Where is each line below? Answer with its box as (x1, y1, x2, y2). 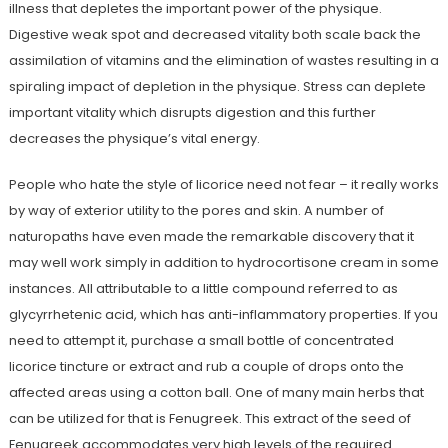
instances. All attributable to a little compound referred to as (8, 279, 398, 299)
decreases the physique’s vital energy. (8, 129, 260, 149)
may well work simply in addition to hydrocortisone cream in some (8, 253, 439, 273)
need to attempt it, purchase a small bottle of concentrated (8, 331, 394, 351)
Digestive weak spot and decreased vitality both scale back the (8, 25, 421, 45)
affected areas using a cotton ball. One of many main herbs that (8, 383, 424, 403)
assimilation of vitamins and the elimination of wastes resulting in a (8, 51, 439, 71)
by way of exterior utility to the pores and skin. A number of (8, 201, 384, 221)
